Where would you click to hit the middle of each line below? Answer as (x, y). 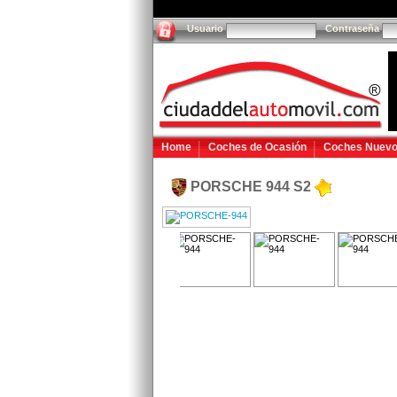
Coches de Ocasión (257, 147)
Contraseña (352, 28)
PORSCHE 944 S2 (251, 186)
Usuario (205, 28)
